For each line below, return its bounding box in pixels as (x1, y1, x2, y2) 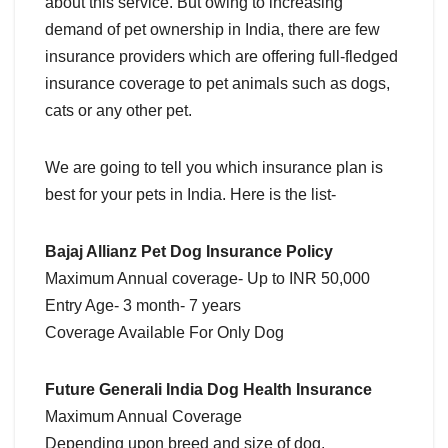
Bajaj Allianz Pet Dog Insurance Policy (45, 243, 333, 261)
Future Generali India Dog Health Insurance (45, 381, 372, 399)
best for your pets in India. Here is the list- (45, 186, 336, 204)
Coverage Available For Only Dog (45, 324, 284, 342)
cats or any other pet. (45, 102, 192, 120)
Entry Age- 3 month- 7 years (45, 297, 241, 315)
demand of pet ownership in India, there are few (45, 21, 380, 39)
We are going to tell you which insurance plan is (45, 159, 383, 177)
